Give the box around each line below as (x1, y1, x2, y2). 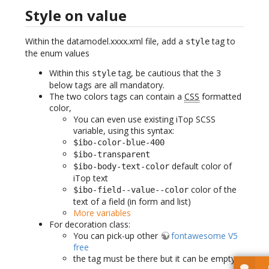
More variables (73, 207, 131, 219)
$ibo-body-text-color (73, 162, 169, 172)
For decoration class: (49, 219, 130, 231)
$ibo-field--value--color (73, 185, 189, 195)
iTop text (73, 172, 108, 184)
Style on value (25, 5, 127, 26)
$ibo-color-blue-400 (73, 138, 165, 148)
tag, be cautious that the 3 (116, 67, 221, 79)
